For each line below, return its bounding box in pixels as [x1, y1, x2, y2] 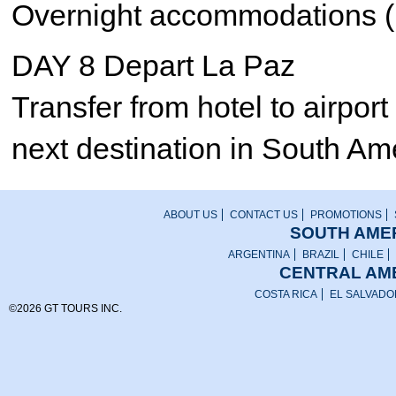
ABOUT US [164, 209, 217, 221]
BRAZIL [302, 248, 339, 261]
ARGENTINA [228, 248, 290, 261]
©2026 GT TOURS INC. [9, 302, 122, 315]
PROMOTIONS [310, 209, 382, 221]
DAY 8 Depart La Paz [11, 49, 295, 82]
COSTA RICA [254, 288, 317, 301]
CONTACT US [230, 209, 298, 221]
